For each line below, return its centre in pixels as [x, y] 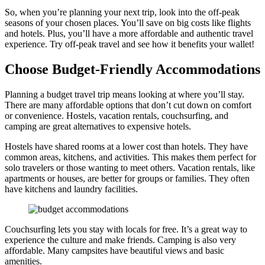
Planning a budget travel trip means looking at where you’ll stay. [125, 94]
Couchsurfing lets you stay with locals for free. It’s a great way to [126, 229]
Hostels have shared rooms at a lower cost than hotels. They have [126, 146]
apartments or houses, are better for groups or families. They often [127, 178]
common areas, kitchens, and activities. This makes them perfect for [130, 157]
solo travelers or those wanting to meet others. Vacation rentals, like [130, 167]
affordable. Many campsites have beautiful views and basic [114, 250]
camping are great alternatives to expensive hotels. [98, 126]
